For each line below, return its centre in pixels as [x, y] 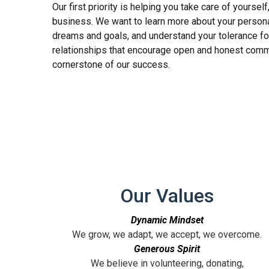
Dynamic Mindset [167, 220]
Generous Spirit [167, 249]
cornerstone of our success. [111, 64]
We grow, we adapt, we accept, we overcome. [167, 234]
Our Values [167, 195]
